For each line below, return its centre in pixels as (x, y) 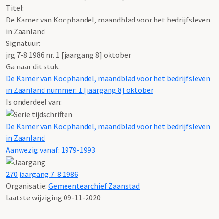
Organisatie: (27, 186)
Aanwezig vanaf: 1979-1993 (51, 149)
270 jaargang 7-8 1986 (42, 174)
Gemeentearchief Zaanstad (94, 186)
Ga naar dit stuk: (33, 66)
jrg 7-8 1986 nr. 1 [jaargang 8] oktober (68, 55)
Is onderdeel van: (34, 101)
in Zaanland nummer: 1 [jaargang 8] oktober (80, 90)
